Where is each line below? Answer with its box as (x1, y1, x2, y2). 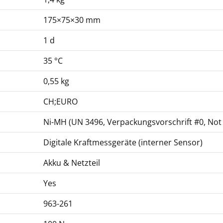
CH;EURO (43, 96, 78, 107)
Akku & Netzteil (43, 157, 100, 168)
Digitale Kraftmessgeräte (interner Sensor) (43, 137, 203, 148)
